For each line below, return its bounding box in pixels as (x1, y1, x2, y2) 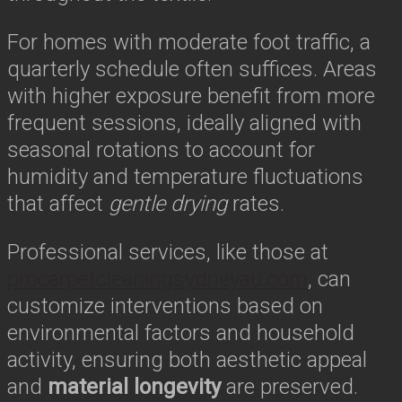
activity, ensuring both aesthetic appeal (7, 347, 367, 372)
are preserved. (221, 374, 358, 399)
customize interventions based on (7, 293, 323, 319)
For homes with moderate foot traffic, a (7, 30, 371, 55)
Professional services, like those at (7, 240, 328, 265)
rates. (227, 191, 284, 216)
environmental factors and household (7, 320, 354, 345)
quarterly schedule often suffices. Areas (7, 57, 377, 82)
